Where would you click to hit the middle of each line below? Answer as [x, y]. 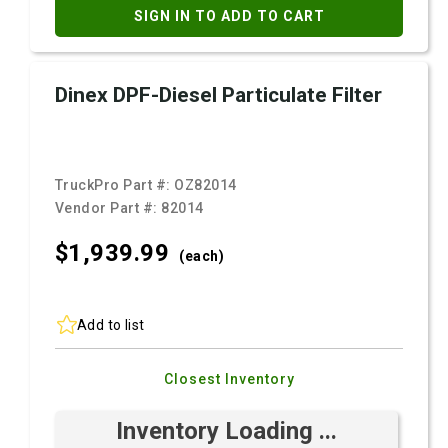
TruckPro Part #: [115, 185]
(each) [202, 256]
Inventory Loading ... [226, 431]
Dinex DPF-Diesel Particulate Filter [218, 95]
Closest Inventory [229, 379]
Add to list [111, 324]
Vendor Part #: [108, 208]
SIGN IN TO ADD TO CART [229, 16]
